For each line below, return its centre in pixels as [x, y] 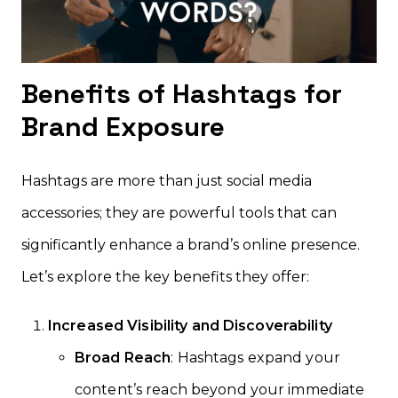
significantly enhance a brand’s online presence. [191, 244]
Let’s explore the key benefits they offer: [165, 276]
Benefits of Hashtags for [182, 93]
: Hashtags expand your [255, 357]
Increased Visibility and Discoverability [190, 325]
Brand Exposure [123, 126]
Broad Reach [123, 357]
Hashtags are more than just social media [167, 180]
